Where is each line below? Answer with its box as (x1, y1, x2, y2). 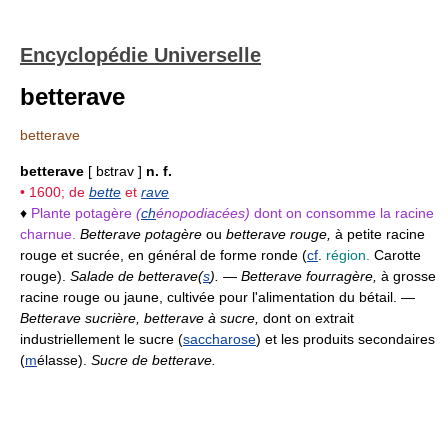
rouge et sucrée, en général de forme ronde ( (20, 247, 307, 263)
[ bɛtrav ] (84, 163, 146, 179)
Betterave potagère (80, 226, 206, 242)
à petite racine (335, 226, 425, 242)
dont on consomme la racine (250, 205, 434, 221)
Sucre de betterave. (91, 352, 216, 368)
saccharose (183, 331, 256, 347)
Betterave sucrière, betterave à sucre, (20, 310, 263, 326)
